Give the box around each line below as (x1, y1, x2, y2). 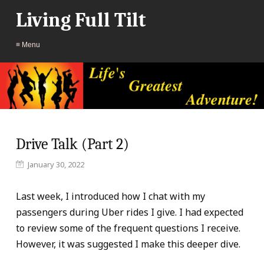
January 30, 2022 (28, 159, 84, 170)
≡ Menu (16, 41, 40, 49)
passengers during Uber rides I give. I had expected (16, 206, 243, 219)
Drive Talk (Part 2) (16, 136, 129, 154)
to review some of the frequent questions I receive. (16, 222, 240, 235)
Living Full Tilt (16, 8, 146, 32)
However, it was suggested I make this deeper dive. (16, 237, 240, 251)
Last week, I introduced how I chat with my (16, 190, 205, 203)
